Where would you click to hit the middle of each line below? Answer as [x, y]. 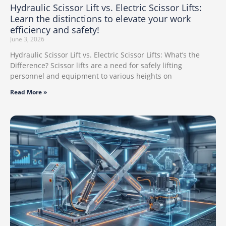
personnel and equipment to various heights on [91, 76]
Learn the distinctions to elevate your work [100, 18]
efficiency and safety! [55, 30]
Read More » [29, 92]
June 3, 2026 [27, 39]
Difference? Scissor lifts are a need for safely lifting [96, 65]
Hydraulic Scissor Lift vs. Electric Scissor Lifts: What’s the [105, 54]
